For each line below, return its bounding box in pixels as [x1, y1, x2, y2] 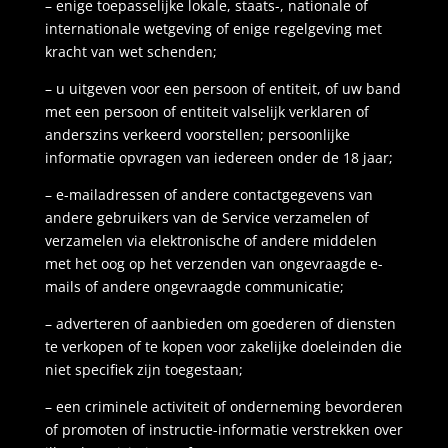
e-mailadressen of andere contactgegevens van [55, 185, 373, 204]
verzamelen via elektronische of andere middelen [44, 231, 377, 250]
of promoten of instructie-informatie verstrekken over [44, 420, 403, 439]
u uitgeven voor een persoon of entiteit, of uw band [55, 79, 401, 98]
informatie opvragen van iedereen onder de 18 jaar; [44, 148, 393, 167]
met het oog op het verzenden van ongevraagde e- [44, 254, 383, 273]
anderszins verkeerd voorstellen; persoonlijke [44, 125, 350, 144]
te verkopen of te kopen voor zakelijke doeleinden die [44, 337, 402, 356]
